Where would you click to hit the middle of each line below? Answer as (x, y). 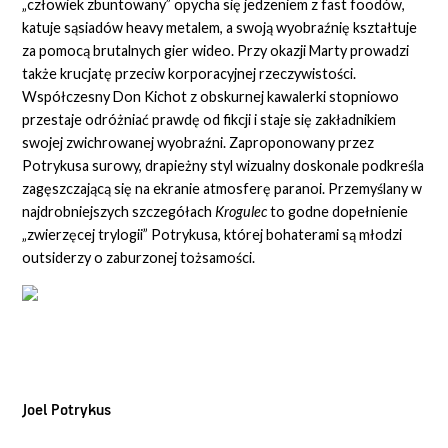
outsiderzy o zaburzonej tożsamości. (139, 258)
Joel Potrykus (67, 411)
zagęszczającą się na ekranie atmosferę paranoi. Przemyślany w (222, 189)
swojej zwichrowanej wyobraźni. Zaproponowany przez (198, 143)
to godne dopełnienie (338, 212)
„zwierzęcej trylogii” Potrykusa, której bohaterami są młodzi (212, 235)
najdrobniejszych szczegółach (119, 212)
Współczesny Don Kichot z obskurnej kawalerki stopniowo (211, 97)
